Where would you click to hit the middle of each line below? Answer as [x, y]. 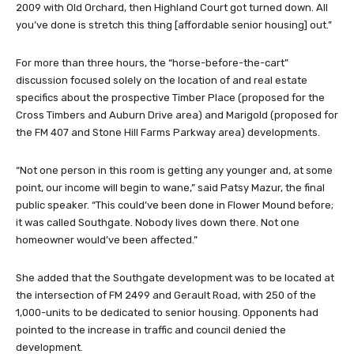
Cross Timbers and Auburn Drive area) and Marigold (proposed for [177, 115]
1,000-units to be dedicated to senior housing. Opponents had [167, 313]
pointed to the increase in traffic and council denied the [151, 330]
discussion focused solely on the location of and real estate [162, 81]
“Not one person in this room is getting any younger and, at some [174, 171]
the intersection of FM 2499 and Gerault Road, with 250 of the [166, 296]
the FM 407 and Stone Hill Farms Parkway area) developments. [168, 133]
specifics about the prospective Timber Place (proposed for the [170, 98]
